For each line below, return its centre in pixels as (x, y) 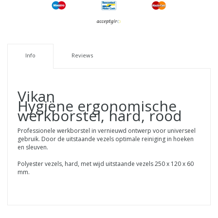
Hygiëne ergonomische (97, 106)
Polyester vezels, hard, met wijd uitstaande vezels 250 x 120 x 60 (106, 164)
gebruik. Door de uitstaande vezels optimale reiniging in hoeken (106, 139)
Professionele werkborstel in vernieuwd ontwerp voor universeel (107, 131)
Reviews (82, 55)
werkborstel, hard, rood (100, 116)
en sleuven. (34, 147)
